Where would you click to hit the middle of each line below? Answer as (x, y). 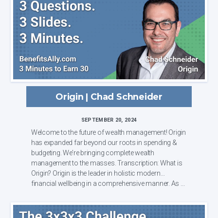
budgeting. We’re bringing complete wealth (92, 153)
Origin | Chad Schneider (109, 96)
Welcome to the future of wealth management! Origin (100, 132)
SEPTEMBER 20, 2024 (109, 120)
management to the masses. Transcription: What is (74, 163)
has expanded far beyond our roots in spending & (104, 142)
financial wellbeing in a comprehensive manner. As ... (108, 183)
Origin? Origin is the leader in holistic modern (42, 173)
